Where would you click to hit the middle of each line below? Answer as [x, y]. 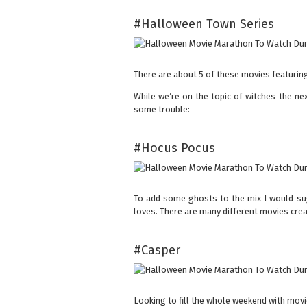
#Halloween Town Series [204, 24]
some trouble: [161, 110]
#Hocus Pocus [174, 148]
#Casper [157, 250]
